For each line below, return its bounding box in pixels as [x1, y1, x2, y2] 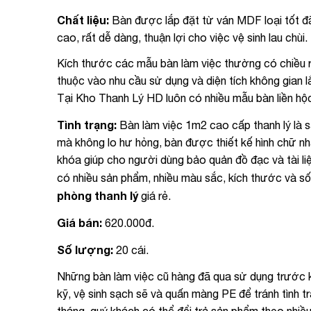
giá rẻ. [138, 190, 171, 203]
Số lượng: [57, 242, 113, 256]
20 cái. [113, 243, 149, 256]
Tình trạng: [57, 118, 117, 132]
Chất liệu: [57, 12, 109, 26]
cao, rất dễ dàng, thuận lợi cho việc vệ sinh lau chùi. [57, 31, 308, 44]
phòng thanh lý [57, 189, 138, 203]
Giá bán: [57, 215, 102, 229]
